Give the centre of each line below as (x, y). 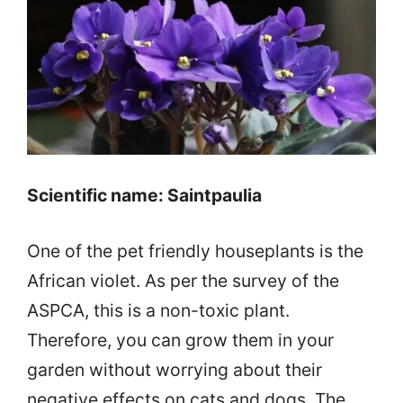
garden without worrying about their (175, 369)
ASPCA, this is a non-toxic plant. (158, 310)
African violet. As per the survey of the (183, 280)
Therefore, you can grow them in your (180, 340)
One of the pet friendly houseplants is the (195, 251)
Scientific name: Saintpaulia (144, 195)
